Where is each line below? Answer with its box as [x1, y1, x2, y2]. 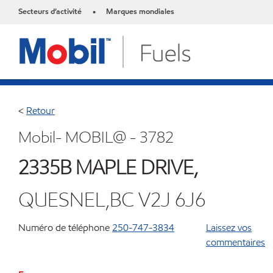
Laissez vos [206, 221, 252, 234]
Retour [26, 104, 55, 117]
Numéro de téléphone [18, 221, 110, 234]
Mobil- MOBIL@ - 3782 [18, 127, 174, 147]
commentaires [206, 236, 265, 249]
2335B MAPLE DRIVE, [18, 155, 198, 180]
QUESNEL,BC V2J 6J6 [18, 187, 205, 212]
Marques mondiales [106, 6, 174, 17]
